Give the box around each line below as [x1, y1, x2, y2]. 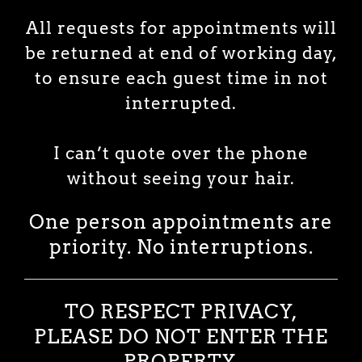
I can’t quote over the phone [53, 142, 309, 163]
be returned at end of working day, [24, 42, 338, 63]
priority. [48, 234, 137, 259]
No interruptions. [136, 234, 314, 259]
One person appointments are [29, 209, 333, 234]
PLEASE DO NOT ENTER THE [34, 324, 328, 348]
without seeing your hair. [67, 167, 295, 188]
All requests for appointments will [25, 17, 337, 38]
